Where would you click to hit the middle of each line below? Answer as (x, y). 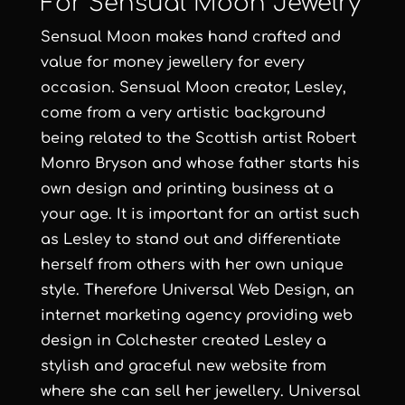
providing (282, 316)
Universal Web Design (244, 290)
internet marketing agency (141, 316)
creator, (262, 88)
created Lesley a (261, 341)
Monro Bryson (94, 164)
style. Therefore (101, 290)
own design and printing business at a (187, 189)
